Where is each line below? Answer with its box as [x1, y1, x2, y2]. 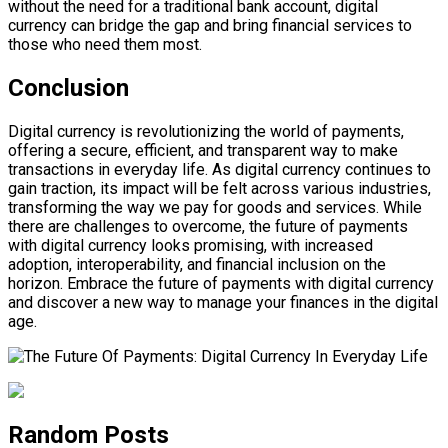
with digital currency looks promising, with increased [8, 235, 373, 255]
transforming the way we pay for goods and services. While [8, 197, 422, 217]
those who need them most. [8, 34, 202, 54]
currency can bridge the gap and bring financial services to [8, 15, 412, 35]
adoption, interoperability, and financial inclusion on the [8, 254, 386, 274]
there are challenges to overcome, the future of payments [8, 216, 408, 236]
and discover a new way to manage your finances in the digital [8, 292, 438, 312]
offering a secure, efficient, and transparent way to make [8, 140, 398, 160]
